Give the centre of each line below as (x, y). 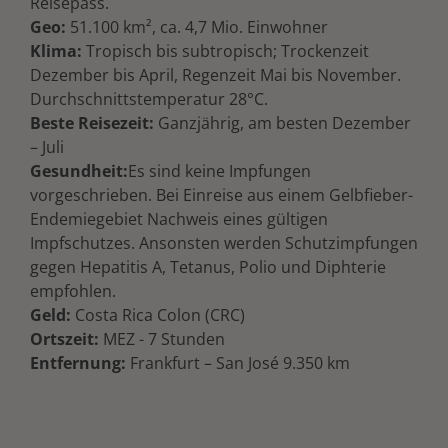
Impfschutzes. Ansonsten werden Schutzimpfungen (224, 242)
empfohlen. (73, 290)
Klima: (58, 50)
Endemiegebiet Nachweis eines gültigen (179, 218)
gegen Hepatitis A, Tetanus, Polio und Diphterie (208, 266)
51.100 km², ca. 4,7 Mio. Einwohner (199, 26)
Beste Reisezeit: (92, 122)
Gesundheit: (79, 170)
